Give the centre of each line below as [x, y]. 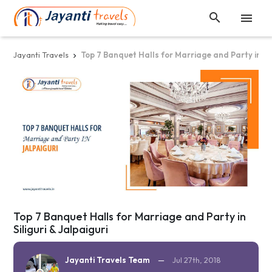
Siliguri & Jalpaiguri [61, 229]
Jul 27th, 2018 [196, 260]
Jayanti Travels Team [107, 260]
